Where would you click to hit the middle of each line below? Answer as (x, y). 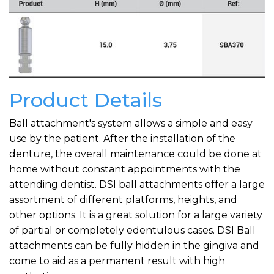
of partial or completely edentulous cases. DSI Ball (132, 230)
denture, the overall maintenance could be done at (135, 154)
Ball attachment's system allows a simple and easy (131, 123)
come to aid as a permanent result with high (117, 261)
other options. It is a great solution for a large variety (136, 215)
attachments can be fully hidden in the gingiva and (134, 245)
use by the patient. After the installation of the (122, 138)
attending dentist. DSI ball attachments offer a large (137, 184)
